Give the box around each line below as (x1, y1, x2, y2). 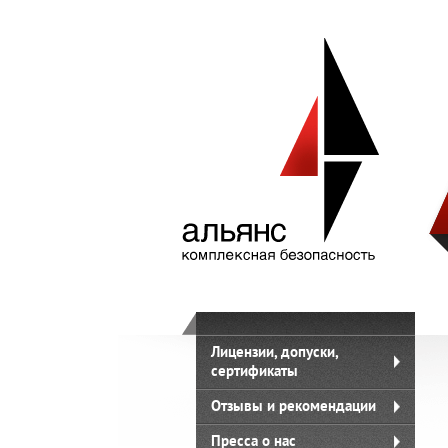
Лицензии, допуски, (211, 342, 339, 361)
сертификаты (211, 361, 298, 380)
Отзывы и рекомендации (211, 396, 376, 415)
